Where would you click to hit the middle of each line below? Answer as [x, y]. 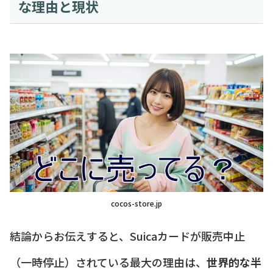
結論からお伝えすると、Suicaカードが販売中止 [127, 236]
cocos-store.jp [136, 203]
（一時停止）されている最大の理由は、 [108, 262]
